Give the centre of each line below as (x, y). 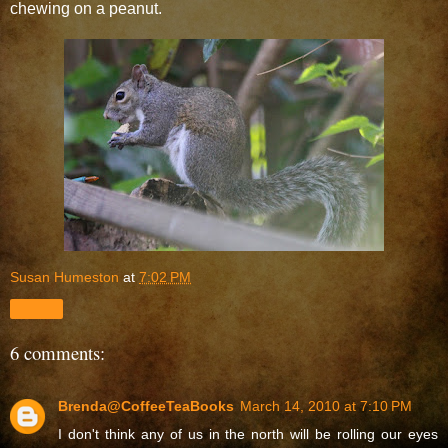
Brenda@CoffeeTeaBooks (146, 405)
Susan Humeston (64, 276)
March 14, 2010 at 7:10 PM (326, 405)
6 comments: (57, 353)
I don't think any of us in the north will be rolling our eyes (248, 433)
